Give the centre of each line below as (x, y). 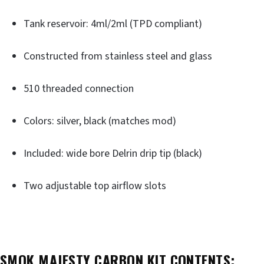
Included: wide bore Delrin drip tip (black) (113, 153)
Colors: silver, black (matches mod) (100, 121)
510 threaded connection (79, 88)
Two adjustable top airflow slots (95, 186)
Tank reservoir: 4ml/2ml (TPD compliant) (113, 24)
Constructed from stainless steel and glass (118, 56)
